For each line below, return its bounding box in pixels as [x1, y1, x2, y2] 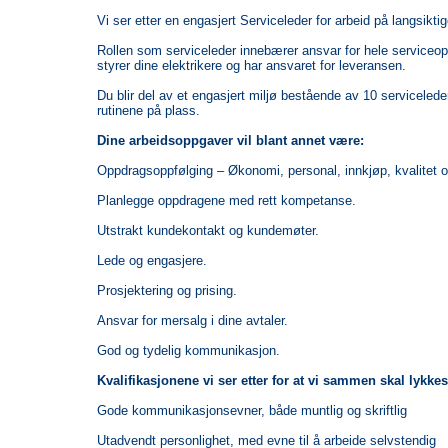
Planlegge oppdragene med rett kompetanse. [96, 192, 356, 208]
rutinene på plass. [96, 102, 200, 118]
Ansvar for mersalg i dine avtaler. [96, 312, 288, 328]
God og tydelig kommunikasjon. [96, 342, 280, 358]
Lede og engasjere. [96, 252, 207, 268]
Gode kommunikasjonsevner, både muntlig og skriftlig [96, 402, 407, 418]
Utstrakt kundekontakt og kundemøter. [96, 222, 319, 238]
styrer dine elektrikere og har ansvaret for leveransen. [96, 57, 406, 73]
